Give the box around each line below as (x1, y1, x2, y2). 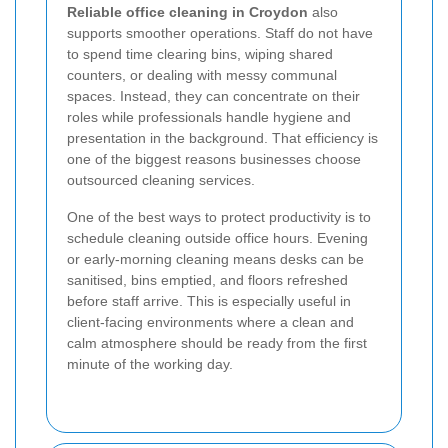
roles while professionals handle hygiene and (67, 108, 351, 125)
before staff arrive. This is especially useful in (67, 292, 351, 309)
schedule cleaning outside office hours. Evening (67, 229, 368, 246)
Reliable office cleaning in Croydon (67, 3, 308, 20)
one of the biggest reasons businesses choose (67, 150, 361, 167)
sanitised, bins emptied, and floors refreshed (67, 271, 348, 288)
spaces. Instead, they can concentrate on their (67, 87, 360, 104)
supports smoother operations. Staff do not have (67, 24, 373, 41)
